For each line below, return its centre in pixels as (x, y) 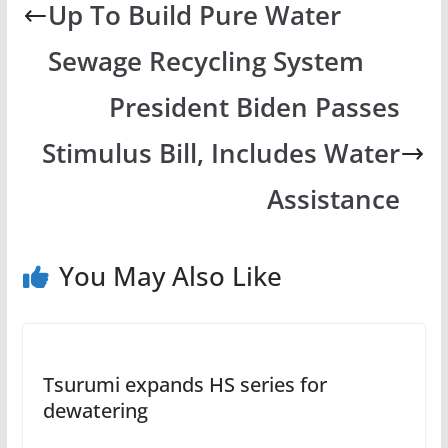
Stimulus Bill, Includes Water (220, 154)
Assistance (333, 200)
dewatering (95, 411)
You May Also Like (170, 276)
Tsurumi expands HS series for (184, 385)
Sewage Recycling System (210, 62)
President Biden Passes (254, 108)
